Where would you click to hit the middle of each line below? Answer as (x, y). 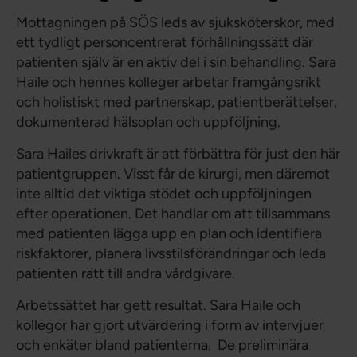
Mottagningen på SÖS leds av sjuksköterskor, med (175, 22)
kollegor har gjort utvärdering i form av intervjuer (170, 325)
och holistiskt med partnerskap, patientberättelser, (177, 102)
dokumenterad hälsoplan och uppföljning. (148, 122)
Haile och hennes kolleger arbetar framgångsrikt (169, 82)
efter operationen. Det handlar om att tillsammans (173, 214)
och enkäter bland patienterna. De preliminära (162, 345)
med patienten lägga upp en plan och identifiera (169, 233)
